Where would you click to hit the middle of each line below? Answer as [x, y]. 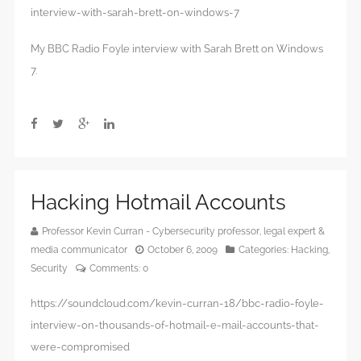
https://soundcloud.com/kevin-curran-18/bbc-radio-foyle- [177, 304]
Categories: [265, 250]
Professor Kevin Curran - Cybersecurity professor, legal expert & [183, 232]
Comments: [116, 269]
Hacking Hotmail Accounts [158, 203]
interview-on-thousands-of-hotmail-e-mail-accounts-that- [175, 326]
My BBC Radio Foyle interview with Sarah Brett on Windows [177, 48]
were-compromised [80, 347]
